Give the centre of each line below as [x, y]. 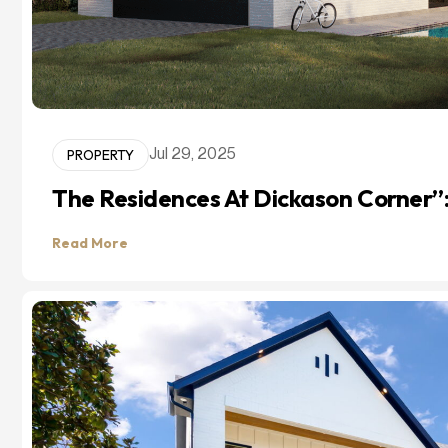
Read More [90, 242]
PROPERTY [100, 154]
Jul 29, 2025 [192, 154]
